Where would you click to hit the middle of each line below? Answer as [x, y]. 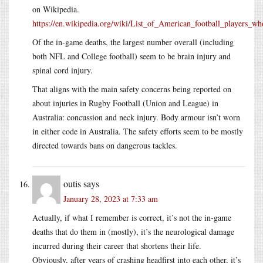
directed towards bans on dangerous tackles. [105, 145]
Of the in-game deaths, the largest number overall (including [133, 42]
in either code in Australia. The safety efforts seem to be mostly [138, 131]
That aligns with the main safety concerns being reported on [132, 89]
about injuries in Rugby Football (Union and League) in [125, 103]
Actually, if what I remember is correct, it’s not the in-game [132, 217]
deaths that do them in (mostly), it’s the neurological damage [133, 231]
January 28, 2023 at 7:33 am [111, 198]
